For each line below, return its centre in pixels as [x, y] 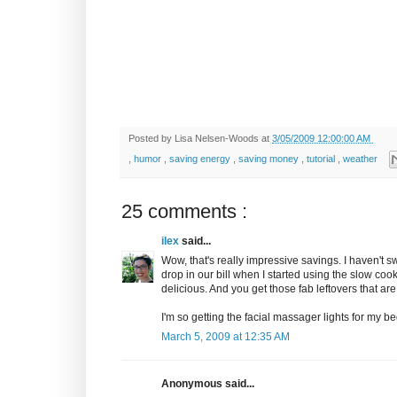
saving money [270, 158]
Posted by [152, 138]
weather [362, 158]
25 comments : [184, 212]
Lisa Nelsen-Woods [218, 138]
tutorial [322, 158]
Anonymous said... [208, 384]
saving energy [201, 158]
